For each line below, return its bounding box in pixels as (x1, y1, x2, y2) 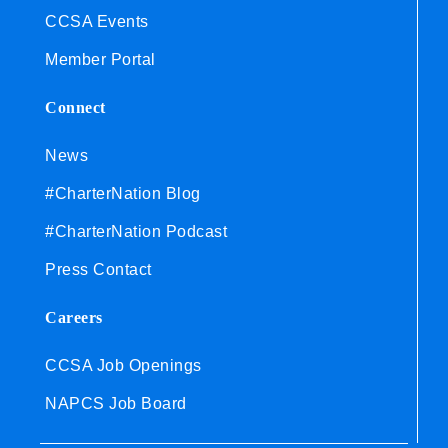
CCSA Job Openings (45, 356, 202, 374)
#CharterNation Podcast (45, 222, 227, 240)
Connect (45, 98, 106, 116)
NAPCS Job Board (45, 394, 187, 412)
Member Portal (45, 50, 156, 68)
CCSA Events (45, 12, 149, 30)
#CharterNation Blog (45, 184, 201, 202)
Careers (45, 308, 103, 326)
